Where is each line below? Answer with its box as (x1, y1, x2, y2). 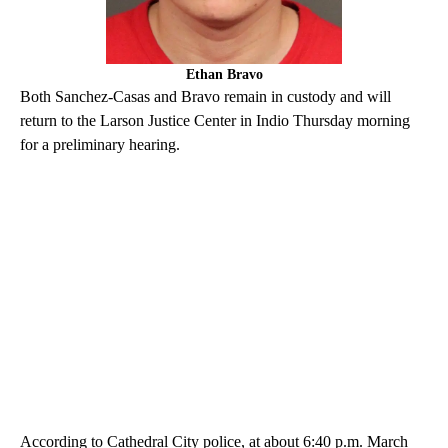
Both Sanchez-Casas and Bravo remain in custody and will (20, 88, 391, 106)
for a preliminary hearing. (20, 136, 192, 154)
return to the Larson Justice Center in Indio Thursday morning (20, 112, 410, 130)
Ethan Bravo (185, 67, 263, 83)
